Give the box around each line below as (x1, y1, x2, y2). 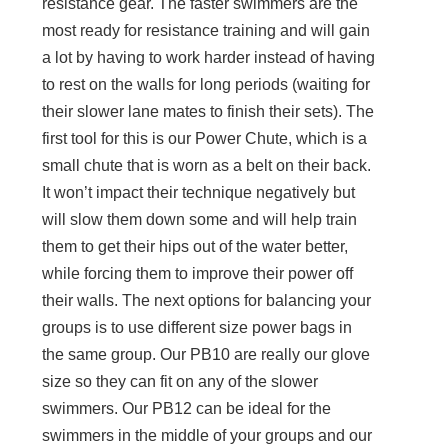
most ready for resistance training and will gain (42, 22, 371, 40)
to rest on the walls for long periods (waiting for (42, 76, 371, 94)
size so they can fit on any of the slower (42, 373, 319, 391)
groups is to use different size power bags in (42, 319, 353, 337)
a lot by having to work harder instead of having (42, 49, 376, 67)
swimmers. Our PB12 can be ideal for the (42, 400, 332, 418)
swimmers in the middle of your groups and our (42, 427, 373, 445)
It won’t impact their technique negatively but (42, 184, 356, 202)
